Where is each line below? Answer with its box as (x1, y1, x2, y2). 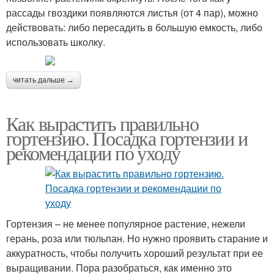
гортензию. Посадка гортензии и (6, 124, 247, 151)
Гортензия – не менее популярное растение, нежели (6, 216, 245, 231)
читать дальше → (13, 75, 74, 84)
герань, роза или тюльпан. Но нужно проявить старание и (6, 231, 268, 245)
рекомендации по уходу (6, 139, 180, 166)
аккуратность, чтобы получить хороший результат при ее (6, 245, 263, 260)
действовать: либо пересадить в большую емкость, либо (6, 20, 262, 34)
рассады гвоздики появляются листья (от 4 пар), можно (6, 5, 258, 20)
